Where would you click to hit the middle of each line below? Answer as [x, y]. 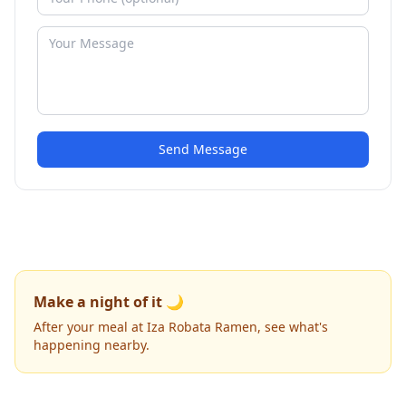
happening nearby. [92, 345]
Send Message [203, 149]
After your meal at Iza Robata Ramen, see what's [181, 327]
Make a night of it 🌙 [109, 302]
